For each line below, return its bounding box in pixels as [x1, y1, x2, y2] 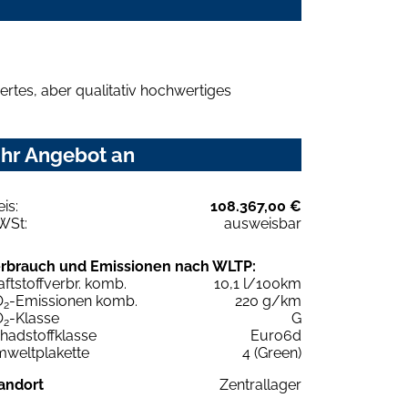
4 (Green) [242, 343, 301, 362]
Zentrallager [219, 375, 301, 393]
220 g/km [235, 291, 301, 310]
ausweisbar [224, 214, 301, 232]
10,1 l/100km [214, 274, 301, 292]
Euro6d [250, 326, 301, 344]
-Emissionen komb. [9, 291, 138, 310]
